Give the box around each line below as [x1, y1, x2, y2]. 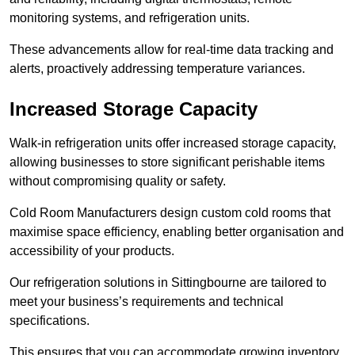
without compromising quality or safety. [10, 174, 226, 189]
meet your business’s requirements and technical [10, 295, 284, 309]
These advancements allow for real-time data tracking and [10, 43, 334, 57]
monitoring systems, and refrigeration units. [10, 11, 250, 25]
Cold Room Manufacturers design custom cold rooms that [10, 206, 330, 220]
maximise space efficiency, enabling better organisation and [10, 225, 344, 239]
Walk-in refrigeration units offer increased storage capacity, [10, 136, 336, 151]
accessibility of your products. [10, 244, 174, 258]
